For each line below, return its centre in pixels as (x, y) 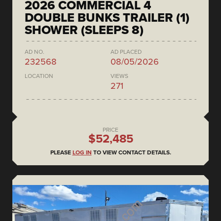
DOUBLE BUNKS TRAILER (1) (107, 18)
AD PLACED (126, 52)
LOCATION (39, 76)
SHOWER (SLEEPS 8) (84, 30)
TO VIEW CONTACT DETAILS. (131, 153)
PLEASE (61, 153)
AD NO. (35, 52)
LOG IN (82, 153)
